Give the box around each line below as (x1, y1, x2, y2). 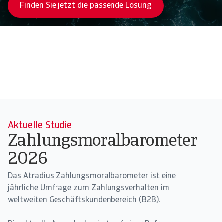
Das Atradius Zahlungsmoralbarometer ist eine (8, 172, 176, 180)
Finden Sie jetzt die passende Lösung (20, 1, 152, 10)
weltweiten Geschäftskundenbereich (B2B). (8, 196, 160, 204)
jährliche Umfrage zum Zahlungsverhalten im (8, 184, 169, 192)
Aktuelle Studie (8, 121, 72, 131)
